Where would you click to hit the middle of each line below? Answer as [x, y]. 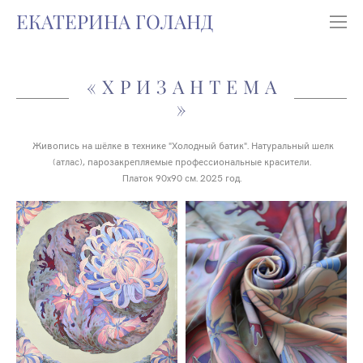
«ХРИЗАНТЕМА [184, 87]
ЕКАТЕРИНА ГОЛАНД [115, 22]
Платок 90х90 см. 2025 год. [181, 177]
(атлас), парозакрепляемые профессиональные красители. [181, 161]
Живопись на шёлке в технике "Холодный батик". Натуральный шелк [181, 145]
